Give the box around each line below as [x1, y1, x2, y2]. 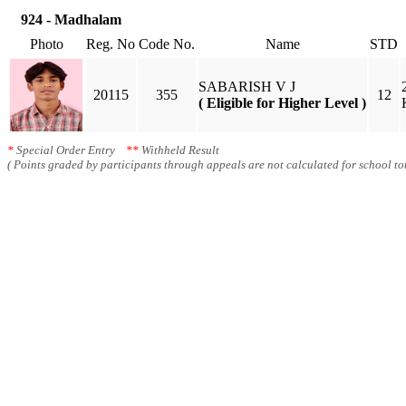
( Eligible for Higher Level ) [198, 95, 366, 111]
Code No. [139, 36, 195, 52]
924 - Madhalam [21, 12, 121, 27]
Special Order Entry [14, 143, 126, 157]
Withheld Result [139, 143, 219, 157]
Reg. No [86, 36, 135, 52]
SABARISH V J [198, 79, 295, 94]
